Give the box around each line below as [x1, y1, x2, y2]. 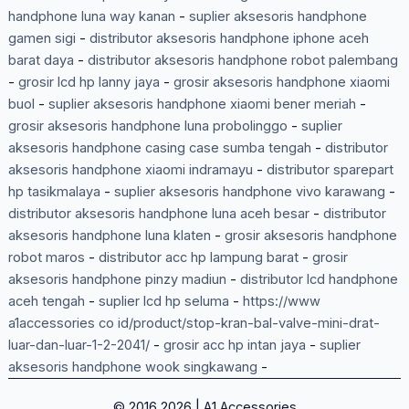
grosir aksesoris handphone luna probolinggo [7, 118, 288, 135]
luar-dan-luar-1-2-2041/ [7, 337, 150, 354]
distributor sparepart [266, 162, 393, 179]
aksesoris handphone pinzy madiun [7, 271, 226, 288]
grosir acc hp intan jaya [163, 337, 306, 354]
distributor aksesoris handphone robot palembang [87, 52, 398, 69]
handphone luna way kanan [7, 8, 175, 26]
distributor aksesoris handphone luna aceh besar [7, 205, 309, 223]
